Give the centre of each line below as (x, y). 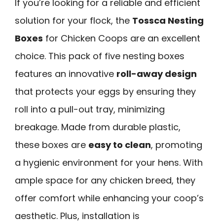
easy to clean (120, 145)
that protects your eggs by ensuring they (105, 91)
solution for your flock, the (74, 20)
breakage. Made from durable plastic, (98, 127)
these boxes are (52, 145)
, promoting (177, 145)
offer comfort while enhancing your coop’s (109, 198)
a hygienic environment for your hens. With (109, 162)
